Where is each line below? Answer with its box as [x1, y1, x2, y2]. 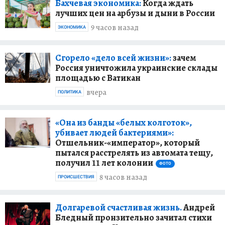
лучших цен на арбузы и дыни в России [55, 7, 215, 19]
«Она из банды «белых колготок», [55, 116, 192, 129]
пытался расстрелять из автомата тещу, [55, 146, 213, 159]
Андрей [182, 201, 215, 213]
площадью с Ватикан [55, 71, 141, 84]
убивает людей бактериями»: [55, 126, 174, 139]
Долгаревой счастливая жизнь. [55, 201, 182, 213]
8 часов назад [99, 172, 147, 183]
